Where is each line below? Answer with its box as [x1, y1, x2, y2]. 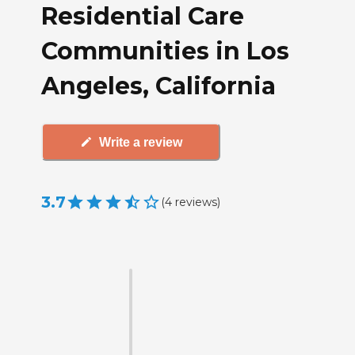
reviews [175, 194, 217, 209]
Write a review [98, 135, 182, 149]
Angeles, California [41, 71, 276, 101]
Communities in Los [41, 36, 289, 66]
